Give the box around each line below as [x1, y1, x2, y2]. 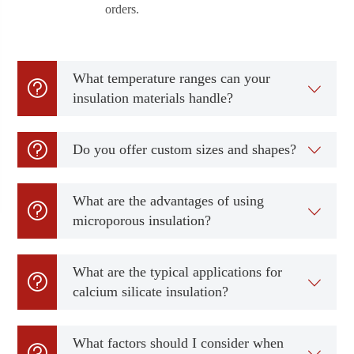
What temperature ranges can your [73, 70, 271, 86]
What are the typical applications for [73, 264, 283, 280]
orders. [104, 2, 139, 16]
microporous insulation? [73, 213, 212, 228]
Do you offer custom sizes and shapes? [73, 141, 297, 157]
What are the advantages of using [73, 193, 265, 209]
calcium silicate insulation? [73, 284, 229, 299]
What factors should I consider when [73, 335, 284, 351]
